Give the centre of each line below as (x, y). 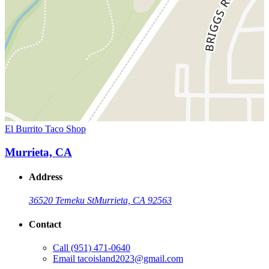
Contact (45, 224)
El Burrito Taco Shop (45, 129)
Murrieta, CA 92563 (133, 201)
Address (46, 177)
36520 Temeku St (62, 201)
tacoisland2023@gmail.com (130, 258)
